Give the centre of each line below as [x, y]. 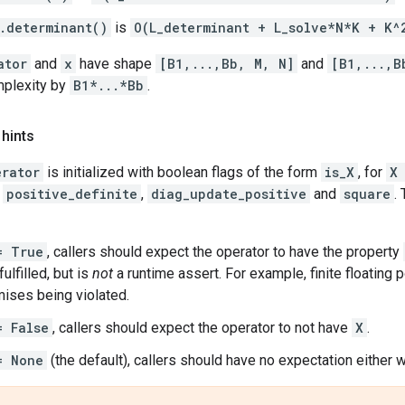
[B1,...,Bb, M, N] [226, 63]
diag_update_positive [229, 193]
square [367, 193]
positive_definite [72, 193]
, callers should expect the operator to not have [202, 327]
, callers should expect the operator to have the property [225, 251]
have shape [116, 63]
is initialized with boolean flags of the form [182, 172]
